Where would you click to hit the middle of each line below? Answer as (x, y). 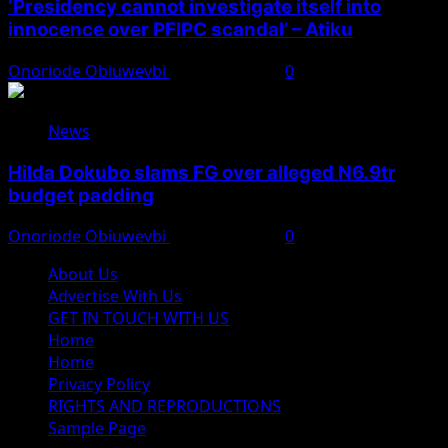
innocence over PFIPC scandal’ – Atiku (180, 30)
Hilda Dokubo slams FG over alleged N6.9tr (202, 172)
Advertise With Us (115, 296)
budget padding (81, 195)
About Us (83, 274)
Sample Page (97, 428)
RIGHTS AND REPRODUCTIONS (164, 406)
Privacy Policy (99, 384)
